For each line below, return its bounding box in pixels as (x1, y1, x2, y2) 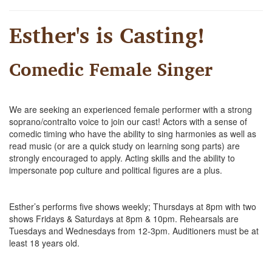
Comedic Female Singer (9, 54, 212, 84)
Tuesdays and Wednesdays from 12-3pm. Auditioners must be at (9, 225, 259, 237)
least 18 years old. (9, 237, 80, 249)
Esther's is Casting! (9, 17, 205, 53)
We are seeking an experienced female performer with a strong (9, 103, 252, 115)
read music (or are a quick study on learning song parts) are (9, 140, 240, 152)
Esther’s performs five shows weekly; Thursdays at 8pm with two (9, 200, 256, 212)
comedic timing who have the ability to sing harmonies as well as (9, 127, 256, 140)
